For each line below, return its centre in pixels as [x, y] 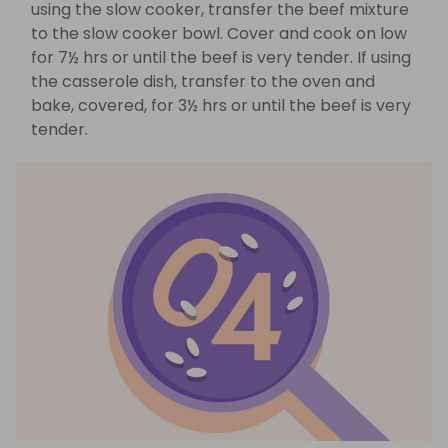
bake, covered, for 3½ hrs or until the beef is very [221, 105]
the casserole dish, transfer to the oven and [203, 81]
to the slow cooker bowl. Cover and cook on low [219, 33]
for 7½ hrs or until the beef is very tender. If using [221, 57]
